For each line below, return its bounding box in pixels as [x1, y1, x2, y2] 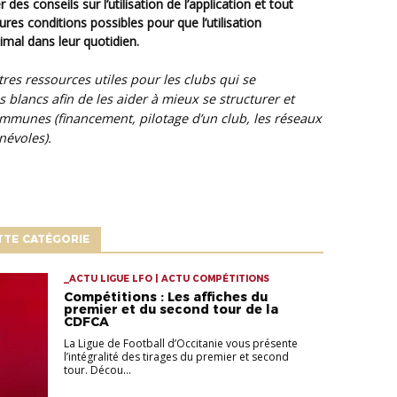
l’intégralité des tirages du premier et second [63, 348, 289, 364]
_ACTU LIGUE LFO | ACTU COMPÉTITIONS [63, 272, 269, 284]
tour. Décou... [63, 362, 131, 378]
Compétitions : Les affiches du [63, 288, 268, 305]
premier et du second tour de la [63, 300, 278, 317]
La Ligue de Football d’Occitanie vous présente [63, 335, 298, 351]
